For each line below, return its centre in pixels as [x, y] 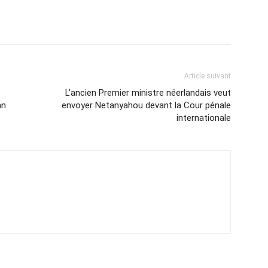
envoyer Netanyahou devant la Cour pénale [146, 105]
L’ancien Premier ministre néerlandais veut [148, 92]
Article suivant [208, 76]
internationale [204, 118]
